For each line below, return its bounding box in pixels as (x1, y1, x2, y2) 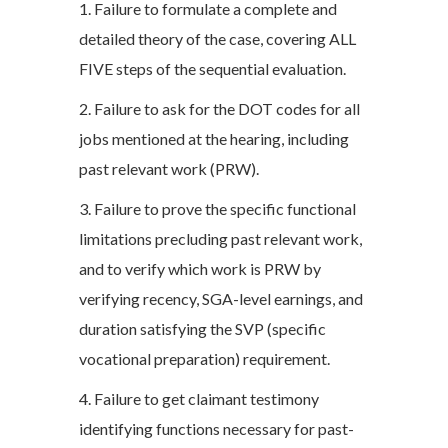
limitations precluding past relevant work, (79, 229, 362, 248)
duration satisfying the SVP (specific (79, 319, 326, 338)
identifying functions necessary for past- (79, 419, 354, 438)
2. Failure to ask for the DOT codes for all (79, 99, 360, 118)
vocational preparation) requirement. (79, 349, 330, 368)
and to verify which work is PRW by (79, 259, 321, 278)
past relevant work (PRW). (79, 159, 259, 178)
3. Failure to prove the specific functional (79, 199, 356, 218)
